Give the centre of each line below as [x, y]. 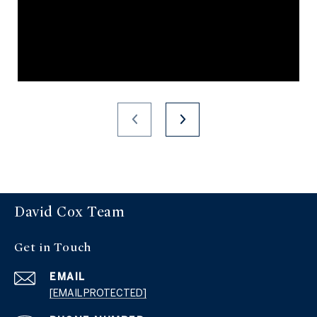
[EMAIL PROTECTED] [98, 293]
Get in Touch [53, 247]
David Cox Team [69, 212]
